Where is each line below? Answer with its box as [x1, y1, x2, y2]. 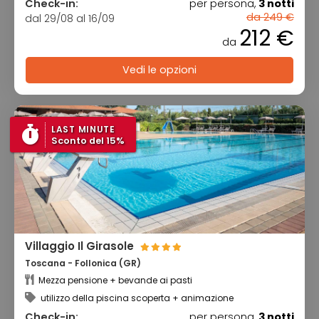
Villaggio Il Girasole [25, 238, 137, 253]
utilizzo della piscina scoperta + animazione [38, 292, 234, 305]
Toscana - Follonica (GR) [25, 256, 141, 269]
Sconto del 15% [51, 135, 125, 147]
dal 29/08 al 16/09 [25, 11, 115, 26]
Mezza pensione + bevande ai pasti [36, 274, 192, 287]
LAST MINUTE [51, 123, 115, 136]
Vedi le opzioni [122, 63, 197, 78]
